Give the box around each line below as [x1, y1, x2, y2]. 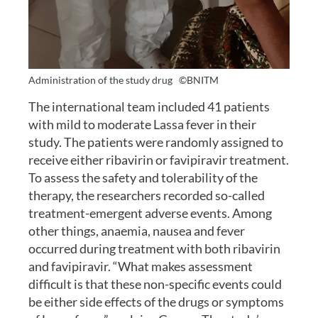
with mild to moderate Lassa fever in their [28, 116, 256, 132]
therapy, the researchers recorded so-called [28, 187, 265, 203]
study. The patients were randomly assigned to [28, 133, 283, 150]
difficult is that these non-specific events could [28, 275, 282, 292]
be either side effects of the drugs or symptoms [28, 293, 284, 309]
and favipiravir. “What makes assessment [28, 258, 253, 274]
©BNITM [175, 73, 219, 86]
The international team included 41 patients [28, 98, 270, 114]
